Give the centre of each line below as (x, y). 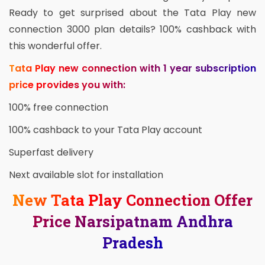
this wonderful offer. (55, 46)
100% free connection (59, 108)
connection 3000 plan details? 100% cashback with (132, 30)
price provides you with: (67, 85)
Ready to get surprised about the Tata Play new (132, 13)
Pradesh (132, 243)
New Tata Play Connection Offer (132, 200)
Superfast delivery (51, 153)
